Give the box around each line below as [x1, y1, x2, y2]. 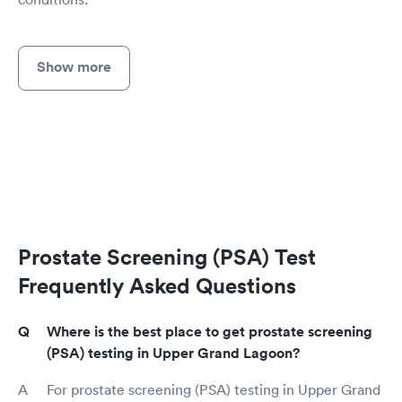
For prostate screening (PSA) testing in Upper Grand [47, 380, 380, 399]
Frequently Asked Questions [18, 272, 296, 300]
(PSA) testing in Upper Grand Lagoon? [47, 344, 300, 363]
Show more [37, 57, 111, 76]
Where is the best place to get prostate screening [47, 322, 372, 342]
